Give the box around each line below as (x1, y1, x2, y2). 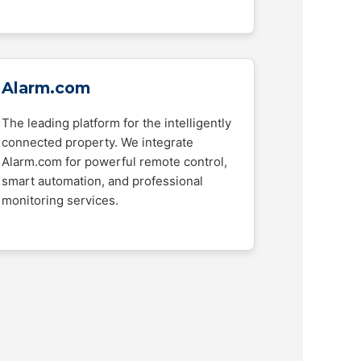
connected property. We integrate (2, 135, 193, 150)
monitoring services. (2, 193, 118, 208)
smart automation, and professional (2, 173, 203, 189)
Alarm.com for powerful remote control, (2, 154, 227, 169)
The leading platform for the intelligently (2, 115, 231, 131)
